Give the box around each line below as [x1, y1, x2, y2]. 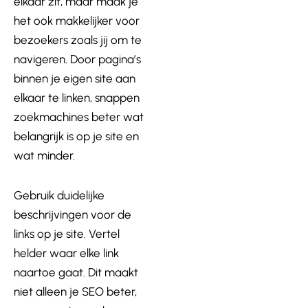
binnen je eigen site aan [14, 71, 135, 85]
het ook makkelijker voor [14, 13, 140, 27]
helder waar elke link [14, 245, 119, 260]
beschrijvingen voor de [14, 207, 131, 221]
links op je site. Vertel [14, 226, 120, 241]
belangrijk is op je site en [14, 129, 139, 143]
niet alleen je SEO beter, [14, 284, 137, 298]
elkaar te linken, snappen [14, 90, 140, 104]
